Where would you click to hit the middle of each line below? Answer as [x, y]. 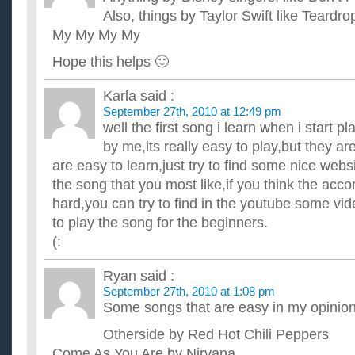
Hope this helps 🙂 [111, 62]
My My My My [96, 35]
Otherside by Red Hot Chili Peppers [216, 334]
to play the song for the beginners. [160, 223]
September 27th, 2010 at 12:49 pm [192, 111]
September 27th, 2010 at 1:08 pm [189, 291]
